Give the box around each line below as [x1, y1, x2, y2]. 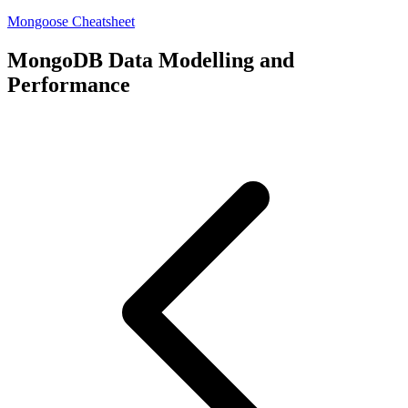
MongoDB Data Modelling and [7, 47, 294, 72]
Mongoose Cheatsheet [7, 14, 135, 29]
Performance [7, 72, 130, 97]
